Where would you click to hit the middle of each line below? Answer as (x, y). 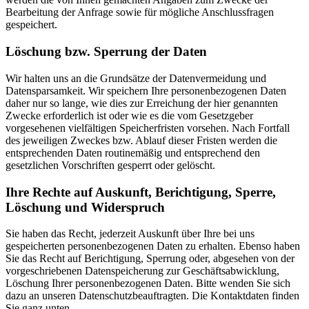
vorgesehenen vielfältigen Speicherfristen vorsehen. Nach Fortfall (148, 128)
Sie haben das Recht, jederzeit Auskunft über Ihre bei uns (130, 234)
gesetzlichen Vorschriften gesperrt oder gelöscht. (110, 165)
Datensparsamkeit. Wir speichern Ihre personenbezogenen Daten (146, 90)
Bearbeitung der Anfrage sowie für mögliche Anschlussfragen (140, 12)
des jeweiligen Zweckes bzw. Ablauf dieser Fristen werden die (141, 140)
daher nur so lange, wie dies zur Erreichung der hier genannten (142, 103)
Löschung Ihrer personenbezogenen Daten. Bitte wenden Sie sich (148, 283)
